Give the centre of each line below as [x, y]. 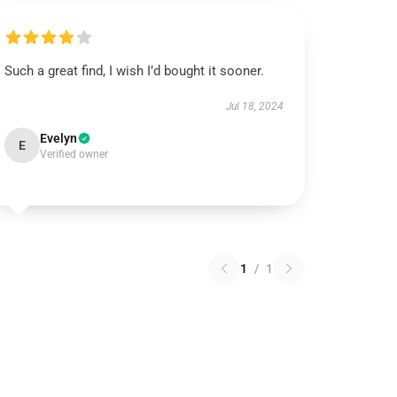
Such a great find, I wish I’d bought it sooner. [135, 71]
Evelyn [59, 138]
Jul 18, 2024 [254, 106]
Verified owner [74, 154]
